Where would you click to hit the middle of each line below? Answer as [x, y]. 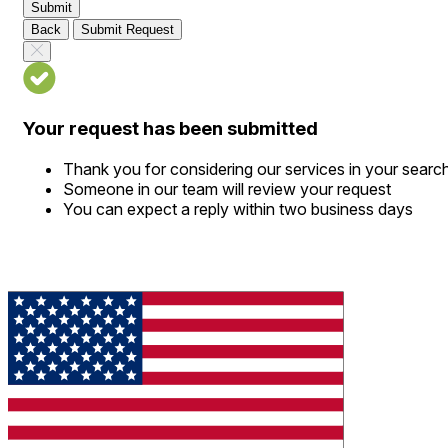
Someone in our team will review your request [227, 188]
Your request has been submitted [170, 129]
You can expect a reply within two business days [238, 208]
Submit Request [127, 30]
